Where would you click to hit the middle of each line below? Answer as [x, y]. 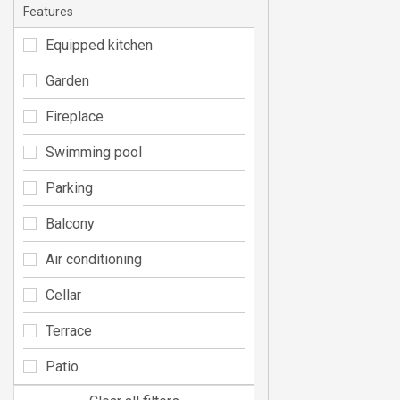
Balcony [70, 223]
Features [48, 11]
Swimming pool [94, 152]
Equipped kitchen [99, 45]
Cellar [63, 295]
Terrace [69, 330]
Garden [67, 80]
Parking [69, 187]
